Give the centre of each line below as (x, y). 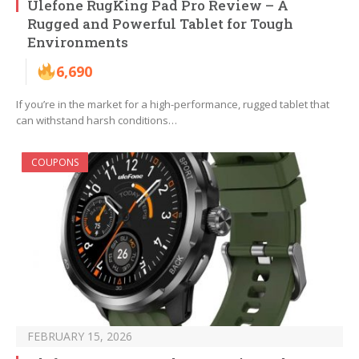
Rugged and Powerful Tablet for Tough (160, 24)
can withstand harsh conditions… (97, 121)
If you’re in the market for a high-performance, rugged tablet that (173, 105)
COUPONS (55, 163)
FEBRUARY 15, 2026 (80, 337)
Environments (78, 42)
